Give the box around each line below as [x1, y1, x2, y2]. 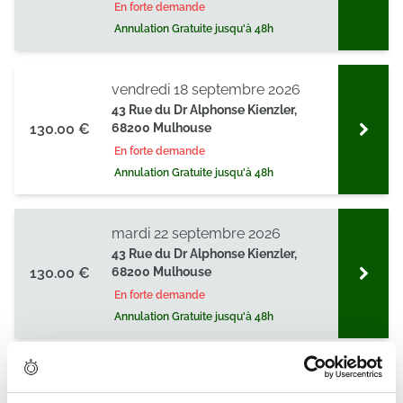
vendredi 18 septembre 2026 [112, 81, 300, 98]
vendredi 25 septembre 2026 [112, 369, 301, 386]
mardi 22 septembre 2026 [112, 225, 281, 242]
